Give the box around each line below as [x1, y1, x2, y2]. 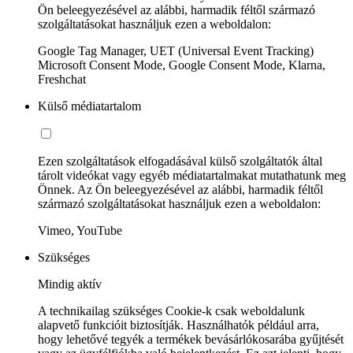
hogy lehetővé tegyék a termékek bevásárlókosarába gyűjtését [38, 332, 344, 346]
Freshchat [38, 72, 86, 86]
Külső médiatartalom [38, 98, 141, 113]
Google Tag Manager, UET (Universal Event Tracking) [38, 43, 314, 58]
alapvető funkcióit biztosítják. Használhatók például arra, [38, 318, 319, 332]
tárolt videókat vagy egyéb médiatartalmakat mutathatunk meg [38, 168, 346, 182]
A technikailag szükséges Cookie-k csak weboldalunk [38, 303, 305, 318]
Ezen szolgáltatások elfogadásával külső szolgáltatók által [38, 154, 322, 168]
